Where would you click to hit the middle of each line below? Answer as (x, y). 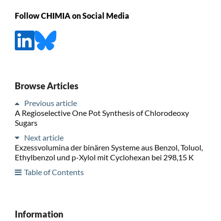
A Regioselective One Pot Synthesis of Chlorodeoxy (102, 112)
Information (39, 214)
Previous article (50, 103)
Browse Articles (46, 86)
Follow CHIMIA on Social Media (72, 16)
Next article (44, 137)
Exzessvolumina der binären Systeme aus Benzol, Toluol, (109, 147)
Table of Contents (54, 172)
